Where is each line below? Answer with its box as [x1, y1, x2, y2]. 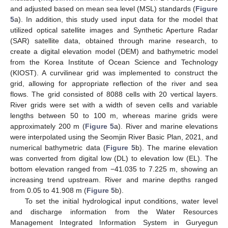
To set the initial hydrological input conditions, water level [24, 197, 218, 206]
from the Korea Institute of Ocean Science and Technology [10, 58, 218, 67]
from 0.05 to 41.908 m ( [10, 186, 87, 195]
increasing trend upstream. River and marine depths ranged [10, 176, 218, 184]
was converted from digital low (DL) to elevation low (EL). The [10, 154, 218, 163]
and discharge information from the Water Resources [10, 208, 218, 216]
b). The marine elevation [135, 144, 218, 152]
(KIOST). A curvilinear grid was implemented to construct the [10, 69, 218, 77]
